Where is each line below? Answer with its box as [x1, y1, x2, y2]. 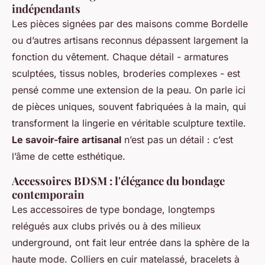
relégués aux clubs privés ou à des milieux [12, 220, 201, 232]
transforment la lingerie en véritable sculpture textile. [12, 117, 246, 130]
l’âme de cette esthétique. [12, 150, 125, 163]
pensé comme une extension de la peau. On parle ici [12, 84, 245, 96]
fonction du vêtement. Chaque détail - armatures [12, 51, 228, 63]
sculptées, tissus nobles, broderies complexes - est [12, 67, 240, 80]
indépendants [12, 1, 80, 17]
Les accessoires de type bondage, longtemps [12, 203, 215, 216]
